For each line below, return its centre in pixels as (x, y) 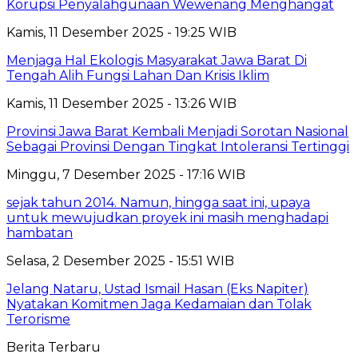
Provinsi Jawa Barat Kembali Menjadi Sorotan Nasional (177, 131)
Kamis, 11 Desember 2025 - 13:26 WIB (121, 103)
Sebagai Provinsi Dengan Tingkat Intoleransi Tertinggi (178, 146)
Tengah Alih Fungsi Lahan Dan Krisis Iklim (138, 75)
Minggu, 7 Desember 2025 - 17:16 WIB (126, 174)
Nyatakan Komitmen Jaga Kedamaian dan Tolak (159, 304)
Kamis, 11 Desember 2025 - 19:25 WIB (121, 32)
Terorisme (38, 319)
